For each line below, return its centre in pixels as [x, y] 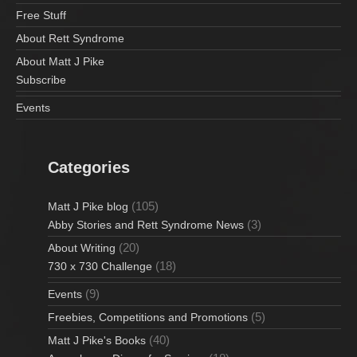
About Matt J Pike [60, 61]
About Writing [82, 247]
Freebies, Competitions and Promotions [148, 317]
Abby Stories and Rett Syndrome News [146, 224]
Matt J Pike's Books [97, 340]
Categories [89, 167]
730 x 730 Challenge [100, 266]
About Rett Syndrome [70, 38]
